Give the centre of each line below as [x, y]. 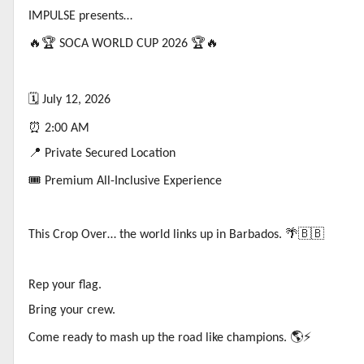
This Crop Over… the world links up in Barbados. [157, 235]
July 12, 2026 [75, 100]
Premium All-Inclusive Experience [132, 181]
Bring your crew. [72, 310]
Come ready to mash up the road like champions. [159, 338]
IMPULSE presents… [80, 16]
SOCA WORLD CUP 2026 [123, 44]
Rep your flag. [65, 285]
